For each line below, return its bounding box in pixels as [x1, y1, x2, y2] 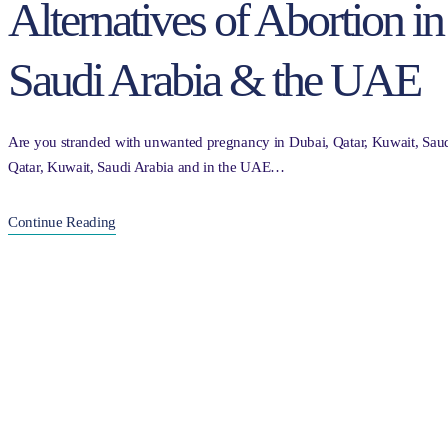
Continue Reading [8, 214, 117, 231]
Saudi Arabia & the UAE [8, 53, 420, 107]
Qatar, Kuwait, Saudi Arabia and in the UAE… [8, 159, 286, 176]
